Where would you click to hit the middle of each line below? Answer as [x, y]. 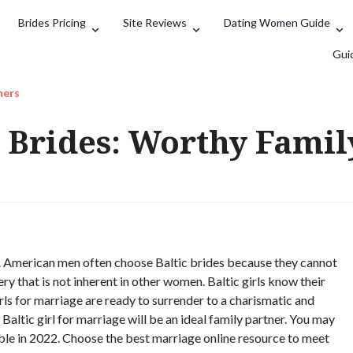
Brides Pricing [52, 22]
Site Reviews [155, 22]
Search [302, 39]
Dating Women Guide [277, 22]
